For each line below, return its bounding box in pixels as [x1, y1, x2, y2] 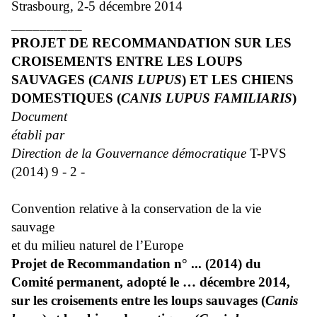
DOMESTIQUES [11, 91, 113, 106]
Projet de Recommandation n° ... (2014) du [11, 256, 261, 272]
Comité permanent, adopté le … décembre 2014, [11, 275, 290, 290]
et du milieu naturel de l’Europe [11, 238, 183, 253]
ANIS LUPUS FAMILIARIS [130, 91, 292, 106]
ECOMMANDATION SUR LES [102, 35, 292, 51]
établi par [11, 127, 64, 143]
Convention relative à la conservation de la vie [11, 201, 261, 217]
